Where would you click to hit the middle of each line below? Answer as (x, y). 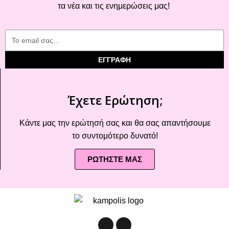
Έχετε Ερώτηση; (115, 100)
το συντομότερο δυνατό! (115, 136)
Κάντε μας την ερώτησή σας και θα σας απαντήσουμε (115, 123)
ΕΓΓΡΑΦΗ (114, 60)
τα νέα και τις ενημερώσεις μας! (114, 6)
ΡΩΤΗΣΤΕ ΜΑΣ (115, 159)
